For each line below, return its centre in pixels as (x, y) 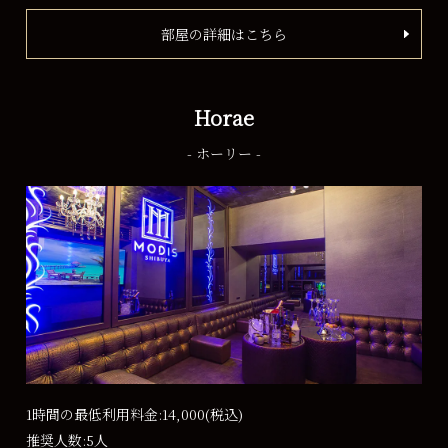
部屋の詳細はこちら (223, 34)
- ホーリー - (223, 153)
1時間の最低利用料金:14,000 (116, 413)
